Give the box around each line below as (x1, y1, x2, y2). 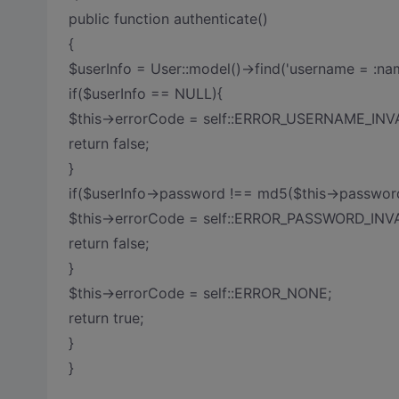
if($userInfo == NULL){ (68, 85, 223, 102)
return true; (68, 309, 143, 327)
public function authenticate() (68, 10, 268, 28)
